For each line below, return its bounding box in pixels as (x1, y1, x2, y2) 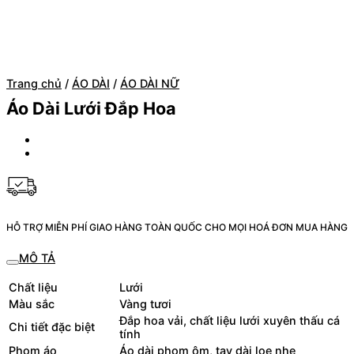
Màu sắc (9, 296, 55, 311)
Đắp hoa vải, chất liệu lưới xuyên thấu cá (119, 313, 340, 327)
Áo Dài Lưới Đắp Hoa (6, 98, 176, 119)
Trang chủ (6, 77, 62, 91)
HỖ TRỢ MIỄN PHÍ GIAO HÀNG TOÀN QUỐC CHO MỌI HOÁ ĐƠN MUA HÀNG (6, 220, 348, 233)
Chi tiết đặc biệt (9, 319, 95, 333)
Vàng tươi (119, 296, 171, 311)
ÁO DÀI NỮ (120, 77, 179, 91)
